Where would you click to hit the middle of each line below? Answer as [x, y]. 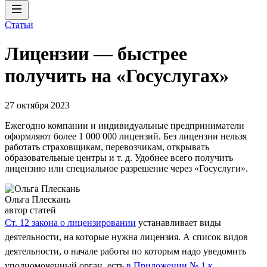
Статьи [19, 25]
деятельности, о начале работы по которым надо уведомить [125, 251]
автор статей [30, 210]
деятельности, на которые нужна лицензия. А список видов [126, 237]
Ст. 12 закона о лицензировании [70, 222]
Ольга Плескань [38, 199]
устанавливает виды [178, 222]
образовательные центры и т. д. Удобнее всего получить [119, 157]
